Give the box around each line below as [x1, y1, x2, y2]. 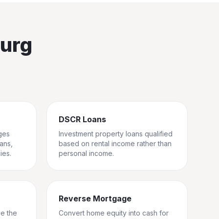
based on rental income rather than [59, 139, 172, 148]
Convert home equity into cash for [59, 209, 169, 217]
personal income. [59, 149, 114, 157]
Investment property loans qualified [59, 130, 173, 138]
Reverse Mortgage [59, 194, 131, 203]
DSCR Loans [59, 114, 106, 124]
